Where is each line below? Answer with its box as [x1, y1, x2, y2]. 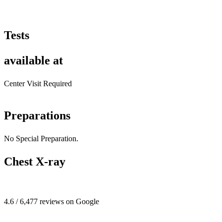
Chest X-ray [4, 155, 65, 168]
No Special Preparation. [4, 134, 78, 143]
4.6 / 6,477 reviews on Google [4, 197, 99, 206]
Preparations [4, 109, 70, 122]
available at [4, 54, 63, 67]
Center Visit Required [4, 79, 72, 88]
